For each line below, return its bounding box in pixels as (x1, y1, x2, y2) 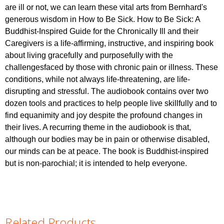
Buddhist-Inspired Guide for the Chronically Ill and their (5, 26, 198, 35)
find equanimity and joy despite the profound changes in (5, 110, 202, 119)
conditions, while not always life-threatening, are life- (5, 74, 190, 83)
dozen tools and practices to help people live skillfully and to (5, 98, 217, 107)
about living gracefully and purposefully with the (5, 50, 173, 59)
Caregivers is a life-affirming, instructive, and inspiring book (5, 38, 213, 47)
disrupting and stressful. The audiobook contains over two (5, 86, 208, 95)
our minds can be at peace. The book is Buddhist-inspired (5, 146, 208, 155)
